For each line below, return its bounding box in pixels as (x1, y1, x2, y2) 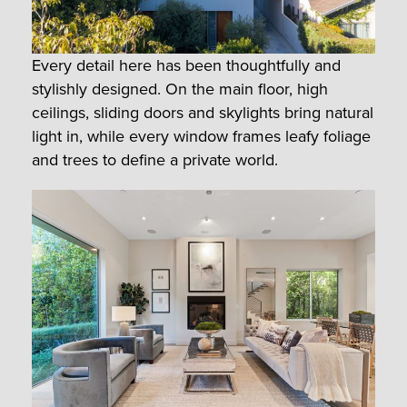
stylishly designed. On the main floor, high (32, 77, 328, 102)
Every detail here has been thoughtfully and (32, 54, 341, 78)
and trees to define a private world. (32, 148, 278, 173)
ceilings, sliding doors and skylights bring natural (32, 101, 373, 125)
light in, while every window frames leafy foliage (32, 124, 371, 149)
